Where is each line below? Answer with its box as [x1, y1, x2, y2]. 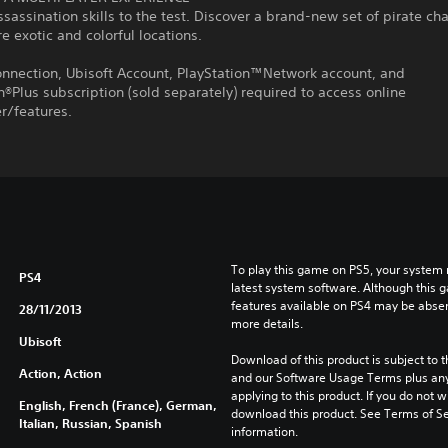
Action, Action [18, 365, 102, 381]
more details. [230, 315, 303, 332]
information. [230, 423, 298, 440]
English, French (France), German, [18, 397, 217, 413]
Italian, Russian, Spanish [18, 415, 162, 431]
